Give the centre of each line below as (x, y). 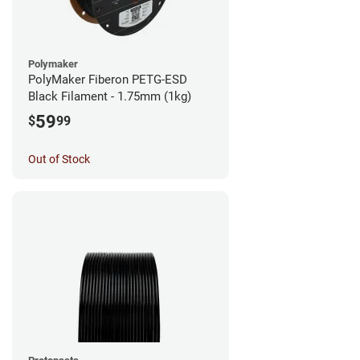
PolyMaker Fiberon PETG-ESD (108, 79)
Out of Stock (59, 159)
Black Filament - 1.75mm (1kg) (110, 96)
